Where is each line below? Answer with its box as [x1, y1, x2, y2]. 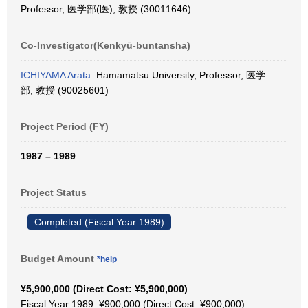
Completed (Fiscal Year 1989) [34, 217, 164, 228]
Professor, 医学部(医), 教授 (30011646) [21, 3, 191, 14]
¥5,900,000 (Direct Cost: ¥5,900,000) [21, 283, 188, 294]
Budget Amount [21, 253, 97, 264]
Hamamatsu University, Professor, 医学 [91, 69, 265, 80]
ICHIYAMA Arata [21, 69, 91, 80]
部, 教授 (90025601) [21, 85, 109, 96]
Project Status [21, 187, 87, 198]
